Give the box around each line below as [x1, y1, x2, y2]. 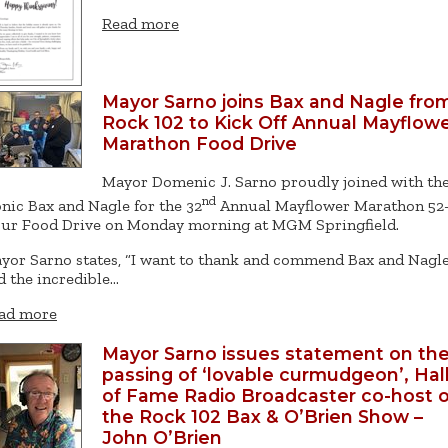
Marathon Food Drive [102, 133, 297, 155]
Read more [102, 14, 179, 34]
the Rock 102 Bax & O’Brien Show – [102, 405, 423, 427]
